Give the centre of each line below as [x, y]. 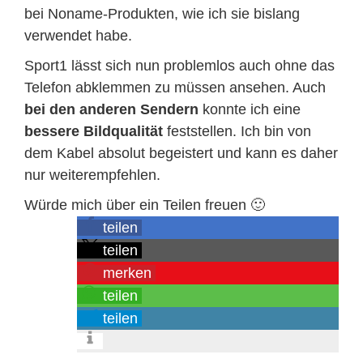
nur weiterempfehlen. [92, 175]
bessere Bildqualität [94, 131]
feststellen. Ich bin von [237, 131]
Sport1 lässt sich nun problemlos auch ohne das [179, 66]
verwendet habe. [78, 36]
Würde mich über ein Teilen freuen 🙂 [145, 205]
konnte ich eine [250, 109]
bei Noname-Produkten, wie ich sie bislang [162, 14]
